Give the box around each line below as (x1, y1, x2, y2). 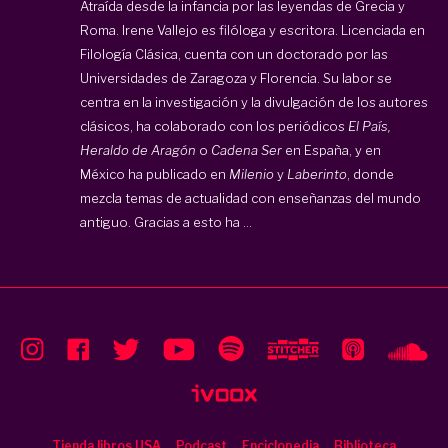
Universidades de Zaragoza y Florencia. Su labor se (80, 69, 392, 86)
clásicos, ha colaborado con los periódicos (80, 117, 348, 134)
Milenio (229, 165, 277, 182)
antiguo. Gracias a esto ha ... (80, 213, 252, 230)
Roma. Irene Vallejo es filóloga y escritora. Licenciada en (80, 21, 425, 38)
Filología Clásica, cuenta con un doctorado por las (80, 45, 388, 62)
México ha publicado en (80, 165, 229, 182)
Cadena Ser (211, 141, 282, 158)
